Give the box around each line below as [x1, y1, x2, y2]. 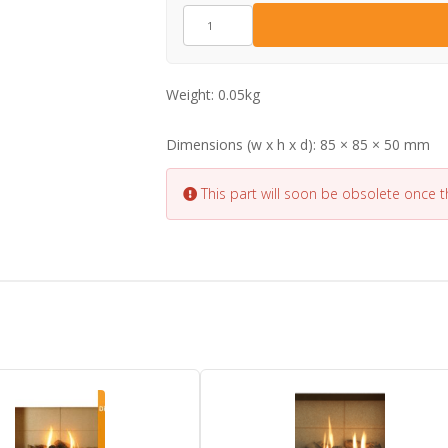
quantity [181, 23, 234, 43]
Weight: [165, 85, 218, 104]
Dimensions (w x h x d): [165, 135, 320, 154]
